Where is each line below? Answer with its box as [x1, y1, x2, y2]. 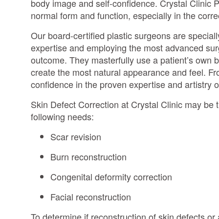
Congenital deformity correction [50, 170, 172, 183]
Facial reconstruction [50, 190, 131, 203]
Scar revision [50, 130, 101, 143]
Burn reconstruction [50, 150, 127, 163]
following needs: [31, 109, 96, 123]
